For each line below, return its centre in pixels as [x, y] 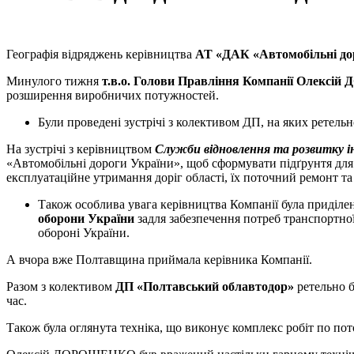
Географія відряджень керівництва [101, 54]
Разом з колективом [61, 286]
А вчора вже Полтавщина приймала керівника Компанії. [159, 259]
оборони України [88, 218]
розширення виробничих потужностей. [113, 95]
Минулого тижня [54, 81]
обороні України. [84, 232]
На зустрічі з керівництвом [81, 149]
